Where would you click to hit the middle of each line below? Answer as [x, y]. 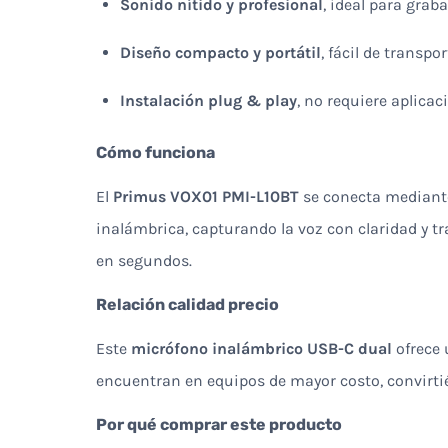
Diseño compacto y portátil [220, 52]
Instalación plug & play [208, 100]
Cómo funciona [155, 152]
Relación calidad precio [187, 304]
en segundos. [144, 260]
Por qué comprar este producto [219, 424]
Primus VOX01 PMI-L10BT [206, 196]
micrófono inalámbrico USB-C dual [261, 348]
